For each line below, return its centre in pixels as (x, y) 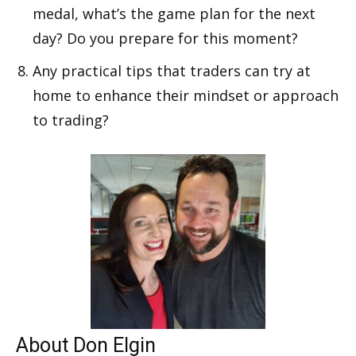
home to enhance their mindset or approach (186, 95)
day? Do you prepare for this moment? (165, 38)
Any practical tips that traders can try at (172, 70)
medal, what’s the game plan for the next (174, 13)
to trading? (71, 120)
